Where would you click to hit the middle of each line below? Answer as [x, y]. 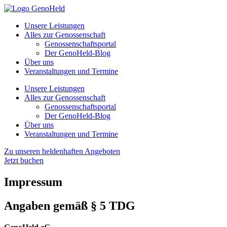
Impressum [33, 182]
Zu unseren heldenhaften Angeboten [62, 151]
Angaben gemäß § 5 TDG [70, 205]
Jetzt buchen [24, 160]
